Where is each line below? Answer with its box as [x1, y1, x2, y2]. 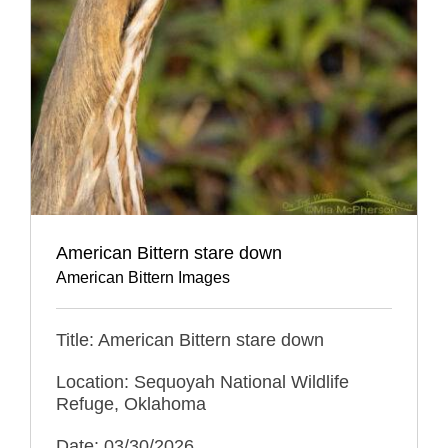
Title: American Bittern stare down [56, 329, 324, 350]
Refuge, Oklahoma [56, 393, 206, 414]
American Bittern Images [56, 268, 230, 286]
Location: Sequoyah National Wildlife [56, 371, 349, 392]
